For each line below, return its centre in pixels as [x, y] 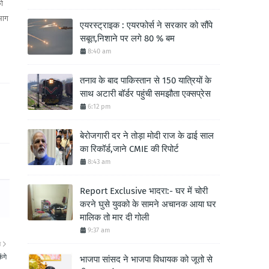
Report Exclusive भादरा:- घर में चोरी [144, 191]
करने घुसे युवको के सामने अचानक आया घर [148, 204]
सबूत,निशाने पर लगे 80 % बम [127, 38]
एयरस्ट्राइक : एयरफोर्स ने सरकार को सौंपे [146, 25]
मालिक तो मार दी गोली [114, 217]
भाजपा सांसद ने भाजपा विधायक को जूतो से [146, 259]
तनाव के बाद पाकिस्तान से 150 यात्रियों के [146, 80]
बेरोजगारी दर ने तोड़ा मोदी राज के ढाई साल [147, 136]
